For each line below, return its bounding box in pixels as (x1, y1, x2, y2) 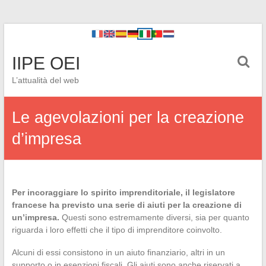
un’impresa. (11, 213, 59, 222)
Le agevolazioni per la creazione (11, 109, 244, 126)
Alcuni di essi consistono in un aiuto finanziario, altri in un (11, 248, 225, 257)
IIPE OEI (11, 53, 80, 73)
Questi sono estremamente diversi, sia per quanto (59, 213, 249, 222)
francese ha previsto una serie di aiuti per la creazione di (11, 200, 242, 210)
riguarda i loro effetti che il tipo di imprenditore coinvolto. (11, 225, 222, 235)
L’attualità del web (11, 75, 79, 85)
